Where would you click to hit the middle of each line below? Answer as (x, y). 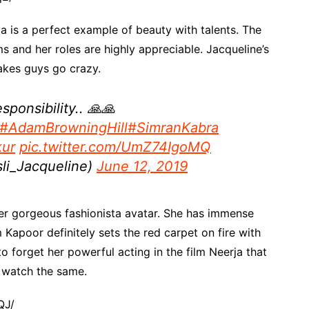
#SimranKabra (173, 128)
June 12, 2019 (142, 166)
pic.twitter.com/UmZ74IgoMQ (115, 147)
